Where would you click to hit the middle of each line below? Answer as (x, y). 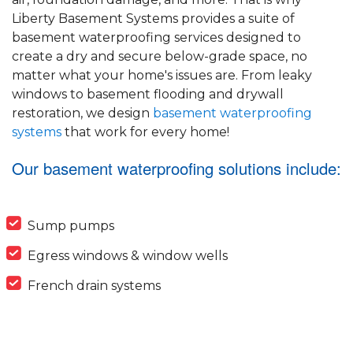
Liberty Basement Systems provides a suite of (153, 19)
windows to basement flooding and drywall (148, 95)
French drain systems (94, 286)
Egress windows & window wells (128, 256)
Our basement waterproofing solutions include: (176, 169)
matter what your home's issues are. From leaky (162, 76)
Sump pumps (71, 226)
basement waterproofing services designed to (156, 38)
